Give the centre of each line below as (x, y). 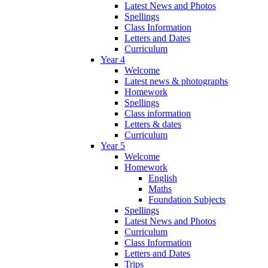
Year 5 (113, 145)
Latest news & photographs (176, 81)
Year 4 (113, 59)
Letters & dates (153, 124)
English (163, 178)
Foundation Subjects (187, 199)
